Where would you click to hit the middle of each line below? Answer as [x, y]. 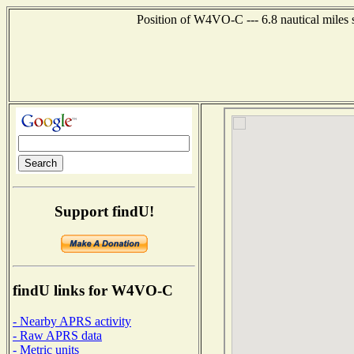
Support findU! [104, 211]
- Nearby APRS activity [72, 321]
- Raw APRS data [57, 335]
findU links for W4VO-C [93, 291]
